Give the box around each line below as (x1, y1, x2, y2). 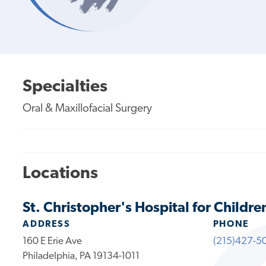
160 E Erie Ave (23, 236, 83, 246)
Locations (23, 165, 99, 183)
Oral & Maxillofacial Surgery (23, 103, 153, 115)
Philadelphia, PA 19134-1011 (23, 251, 140, 261)
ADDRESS (23, 219, 71, 229)
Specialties (23, 78, 108, 96)
